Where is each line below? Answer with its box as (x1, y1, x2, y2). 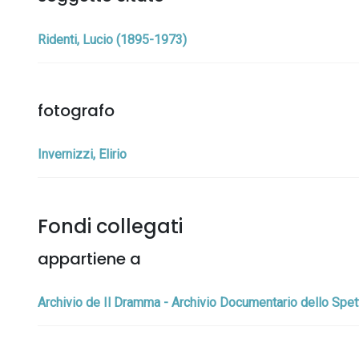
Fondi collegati (38, 213, 183, 240)
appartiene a (38, 248, 141, 270)
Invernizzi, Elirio (38, 147, 127, 162)
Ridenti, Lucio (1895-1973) (38, 32, 187, 47)
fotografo (38, 99, 115, 122)
